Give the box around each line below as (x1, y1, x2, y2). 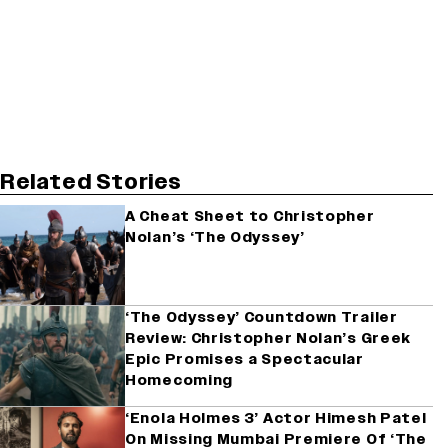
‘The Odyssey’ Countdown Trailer (125, 308, 398, 328)
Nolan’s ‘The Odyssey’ (125, 228, 305, 248)
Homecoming (125, 371, 233, 391)
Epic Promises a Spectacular (125, 350, 364, 370)
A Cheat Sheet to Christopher (125, 207, 375, 227)
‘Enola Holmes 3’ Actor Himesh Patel (125, 409, 427, 429)
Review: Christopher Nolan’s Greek (125, 329, 412, 349)
